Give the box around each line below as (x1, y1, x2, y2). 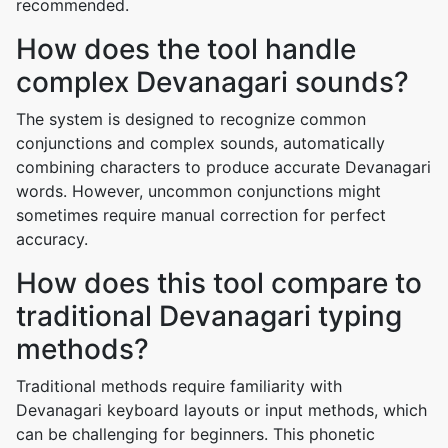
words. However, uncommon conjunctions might (16, 181, 381, 201)
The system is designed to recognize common (16, 109, 366, 129)
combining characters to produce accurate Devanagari (16, 157, 431, 177)
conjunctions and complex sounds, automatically (16, 133, 385, 153)
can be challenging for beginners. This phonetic (16, 424, 375, 444)
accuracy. (16, 229, 88, 249)
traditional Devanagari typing (16, 299, 402, 333)
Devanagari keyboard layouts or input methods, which (16, 400, 427, 420)
